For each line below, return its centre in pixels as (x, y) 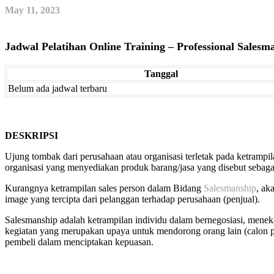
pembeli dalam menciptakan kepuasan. (79, 242)
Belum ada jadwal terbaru (57, 88)
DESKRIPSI (31, 135)
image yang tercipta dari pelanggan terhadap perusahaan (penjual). (132, 199)
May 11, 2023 (32, 10)
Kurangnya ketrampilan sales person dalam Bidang (104, 188)
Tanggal (161, 73)
